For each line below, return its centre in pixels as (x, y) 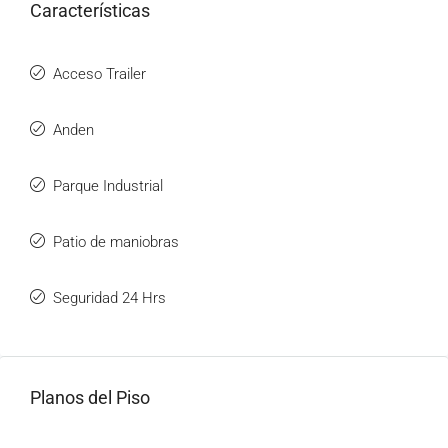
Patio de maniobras (116, 242)
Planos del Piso (90, 397)
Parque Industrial (108, 186)
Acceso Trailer (99, 74)
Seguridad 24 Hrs (109, 298)
